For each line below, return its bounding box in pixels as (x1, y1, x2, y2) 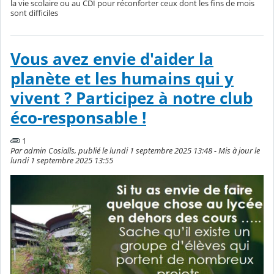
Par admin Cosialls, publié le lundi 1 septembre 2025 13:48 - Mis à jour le (10, 144, 260, 156)
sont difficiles (10, 7, 58, 18)
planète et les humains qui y (10, 67, 234, 89)
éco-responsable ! (10, 106, 146, 128)
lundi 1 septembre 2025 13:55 (10, 154, 113, 166)
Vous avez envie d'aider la (10, 48, 213, 70)
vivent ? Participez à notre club (10, 87, 253, 109)
